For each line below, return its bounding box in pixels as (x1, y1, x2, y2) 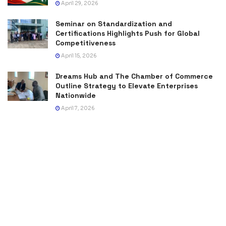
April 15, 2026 (60, 52, 97, 60)
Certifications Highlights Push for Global (55, 29, 200, 38)
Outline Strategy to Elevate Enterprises (55, 81, 198, 91)
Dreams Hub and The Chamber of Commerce (55, 72, 213, 81)
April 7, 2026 (60, 105, 95, 112)
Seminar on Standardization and (55, 19, 172, 29)
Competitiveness (55, 38, 116, 48)
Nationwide (55, 91, 96, 100)
